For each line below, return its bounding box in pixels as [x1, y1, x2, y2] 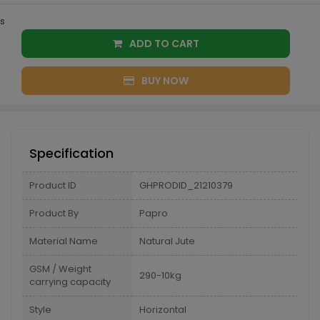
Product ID [29, 179, 76, 192]
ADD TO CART [171, 36, 199, 51]
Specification [29, 144, 114, 162]
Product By [29, 206, 79, 220]
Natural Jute [139, 234, 195, 248]
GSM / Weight [29, 262, 91, 276]
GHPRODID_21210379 [139, 179, 233, 192]
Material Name [29, 234, 98, 248]
